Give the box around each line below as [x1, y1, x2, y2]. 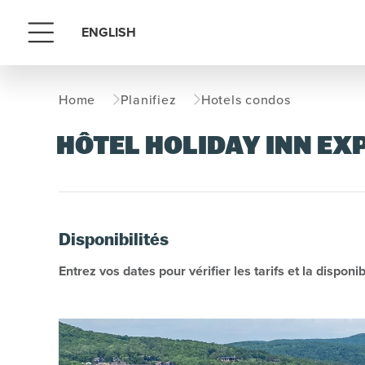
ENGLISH [81, 23, 136, 42]
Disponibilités [59, 232, 169, 249]
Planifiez [120, 90, 177, 108]
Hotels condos [200, 90, 291, 108]
